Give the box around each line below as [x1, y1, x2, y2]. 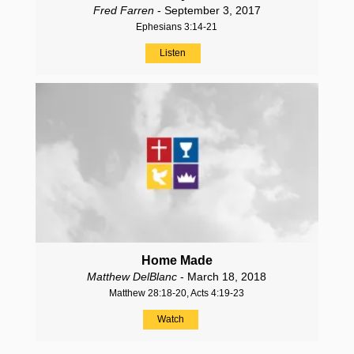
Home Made [141, 254, 213, 268]
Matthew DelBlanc [87, 270, 178, 284]
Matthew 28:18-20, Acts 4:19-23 [109, 288, 245, 299]
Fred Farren [92, 4, 154, 17]
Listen [160, 47, 186, 59]
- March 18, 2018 [177, 270, 267, 284]
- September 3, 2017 [153, 4, 261, 17]
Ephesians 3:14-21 [136, 21, 218, 33]
